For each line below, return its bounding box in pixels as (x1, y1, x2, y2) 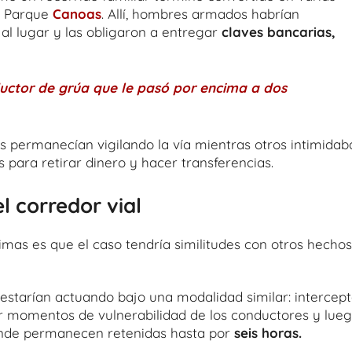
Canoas (53, 5, 101, 22)
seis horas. (230, 324, 302, 342)
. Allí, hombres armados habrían (101, 5, 299, 22)
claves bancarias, (222, 23, 335, 40)
